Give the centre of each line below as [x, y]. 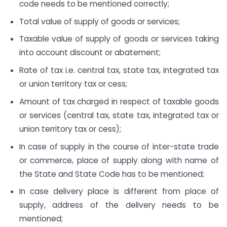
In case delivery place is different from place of [119, 192]
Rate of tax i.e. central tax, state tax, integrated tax [119, 70]
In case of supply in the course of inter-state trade [119, 146]
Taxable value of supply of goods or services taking [119, 39]
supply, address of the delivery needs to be [119, 205]
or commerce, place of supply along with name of [119, 160]
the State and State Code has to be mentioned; [111, 174]
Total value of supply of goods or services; [99, 21]
